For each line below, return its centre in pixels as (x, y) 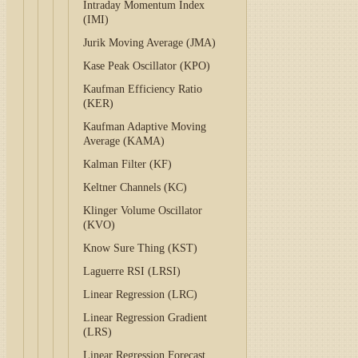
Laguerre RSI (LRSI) (132, 271)
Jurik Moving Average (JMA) (150, 43)
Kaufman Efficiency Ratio (143, 89)
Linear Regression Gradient (145, 318)
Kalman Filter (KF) (128, 164)
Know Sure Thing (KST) (141, 248)
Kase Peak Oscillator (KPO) (147, 66)
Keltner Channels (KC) (135, 187)
